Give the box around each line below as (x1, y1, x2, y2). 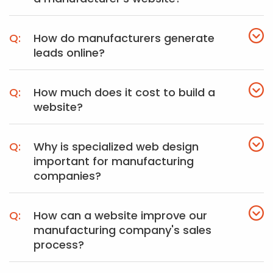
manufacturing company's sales (34, 222, 211, 238)
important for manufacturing (34, 154, 194, 169)
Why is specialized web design (34, 139, 199, 154)
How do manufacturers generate (34, 30, 214, 46)
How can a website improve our (34, 208, 207, 223)
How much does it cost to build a (34, 85, 215, 100)
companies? (34, 168, 101, 183)
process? (34, 237, 84, 252)
